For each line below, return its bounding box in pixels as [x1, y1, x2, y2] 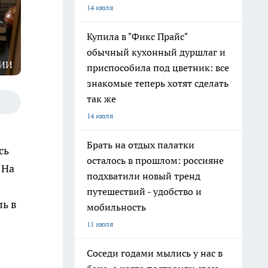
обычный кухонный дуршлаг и [87, 46, 226, 58]
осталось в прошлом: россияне [87, 154, 224, 166]
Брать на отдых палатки [87, 139, 194, 151]
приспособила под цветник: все [87, 62, 229, 74]
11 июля [87, 220, 113, 229]
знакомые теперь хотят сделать [87, 77, 229, 89]
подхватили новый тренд [87, 170, 200, 182]
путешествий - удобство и [87, 185, 202, 197]
